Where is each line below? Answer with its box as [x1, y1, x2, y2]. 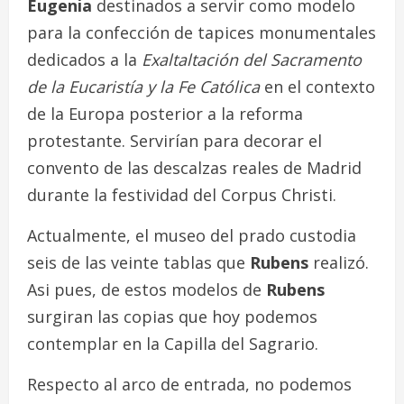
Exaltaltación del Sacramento [142, 48, 362, 70]
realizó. [308, 251, 369, 273]
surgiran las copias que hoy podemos [27, 305, 317, 327]
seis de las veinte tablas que [27, 251, 250, 273]
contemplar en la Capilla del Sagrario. [27, 332, 318, 354]
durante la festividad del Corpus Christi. [27, 183, 336, 206]
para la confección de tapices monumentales [27, 21, 376, 43]
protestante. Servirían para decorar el [27, 129, 322, 151]
